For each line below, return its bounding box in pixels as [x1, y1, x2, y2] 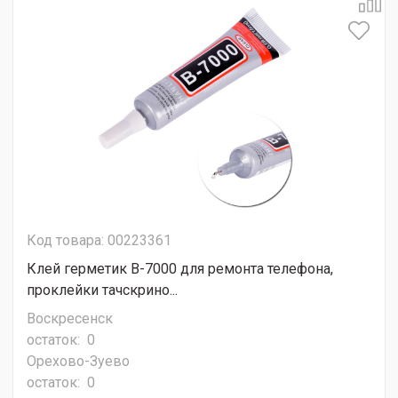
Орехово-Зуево [27, 353, 130, 370]
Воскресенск [27, 310, 113, 328]
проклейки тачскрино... [27, 282, 178, 299]
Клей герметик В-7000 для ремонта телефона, [27, 260, 333, 278]
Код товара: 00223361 [27, 232, 171, 250]
